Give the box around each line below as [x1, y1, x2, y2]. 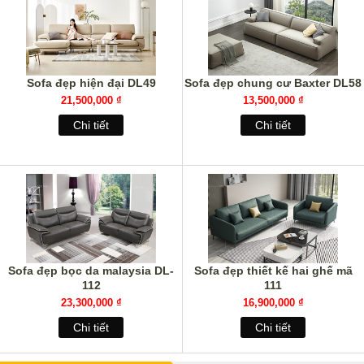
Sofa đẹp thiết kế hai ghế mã [193, 263, 353, 277]
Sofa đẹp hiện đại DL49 [26, 76, 156, 89]
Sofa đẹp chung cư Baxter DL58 [184, 76, 362, 89]
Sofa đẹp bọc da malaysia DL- [8, 263, 174, 277]
